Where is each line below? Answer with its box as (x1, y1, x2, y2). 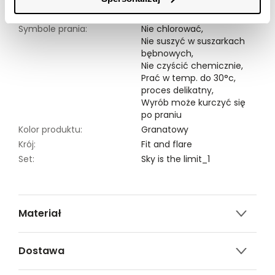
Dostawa (18, 244, 64, 258)
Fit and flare (141, 138, 192, 151)
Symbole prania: (18, 23, 87, 36)
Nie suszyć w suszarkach (141, 35, 245, 48)
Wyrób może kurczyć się (141, 96, 246, 109)
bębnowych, (141, 47, 196, 60)
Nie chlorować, (141, 23, 206, 36)
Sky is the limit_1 (141, 153, 210, 166)
